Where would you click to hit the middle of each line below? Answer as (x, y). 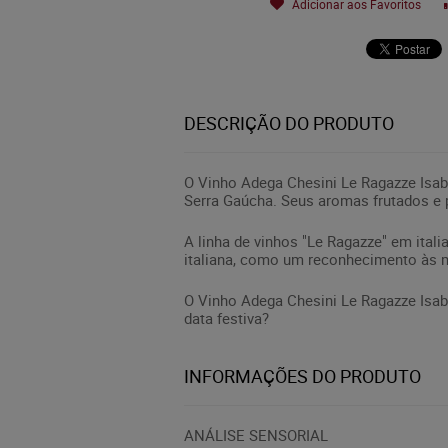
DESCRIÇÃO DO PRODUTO (289, 123)
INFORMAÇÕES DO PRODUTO (302, 376)
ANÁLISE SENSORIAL (256, 435)
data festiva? (226, 317)
